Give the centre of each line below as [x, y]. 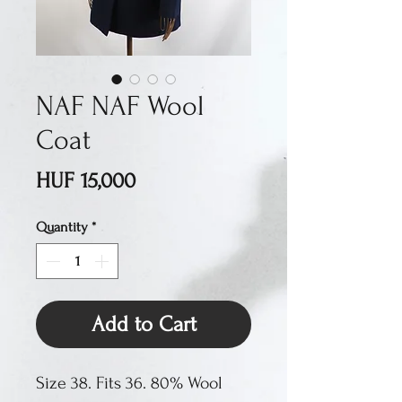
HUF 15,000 [86, 181]
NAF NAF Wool [120, 107]
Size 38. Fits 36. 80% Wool [129, 384]
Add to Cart [144, 325]
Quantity [62, 227]
